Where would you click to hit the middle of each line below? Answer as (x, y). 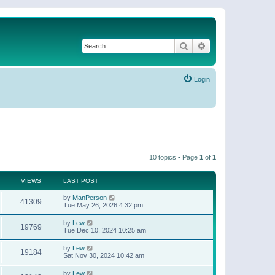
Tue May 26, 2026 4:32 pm (103, 205)
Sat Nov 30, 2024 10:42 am (104, 255)
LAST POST (81, 180)
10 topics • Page (174, 157)
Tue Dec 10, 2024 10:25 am (105, 230)
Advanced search (238, 45)
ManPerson (90, 197)
